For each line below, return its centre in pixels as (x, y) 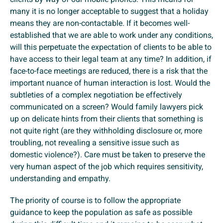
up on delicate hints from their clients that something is (107, 119)
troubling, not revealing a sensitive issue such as (95, 143)
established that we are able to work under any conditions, (111, 35)
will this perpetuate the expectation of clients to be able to (111, 47)
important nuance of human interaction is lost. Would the (110, 83)
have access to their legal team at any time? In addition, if (111, 59)
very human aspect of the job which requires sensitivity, (107, 167)
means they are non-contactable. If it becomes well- (100, 23)
